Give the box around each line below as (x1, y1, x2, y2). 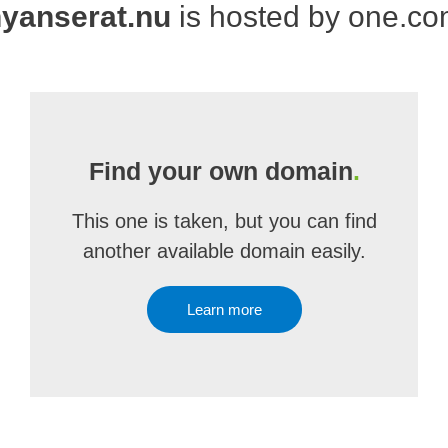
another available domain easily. (82, 240, 366, 262)
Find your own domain (88, 157, 353, 185)
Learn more (186, 301, 262, 318)
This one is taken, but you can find (71, 210, 377, 232)
